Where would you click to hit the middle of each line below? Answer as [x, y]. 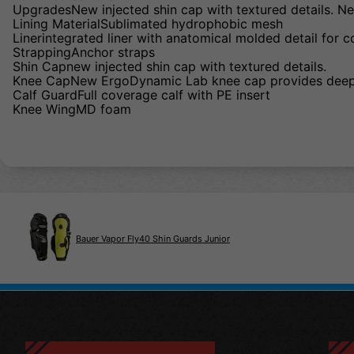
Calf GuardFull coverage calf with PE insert [141, 95]
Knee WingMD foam [72, 109]
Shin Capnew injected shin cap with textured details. [169, 67]
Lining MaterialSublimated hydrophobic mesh [148, 24]
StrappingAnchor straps [84, 53]
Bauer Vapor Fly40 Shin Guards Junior [153, 238]
